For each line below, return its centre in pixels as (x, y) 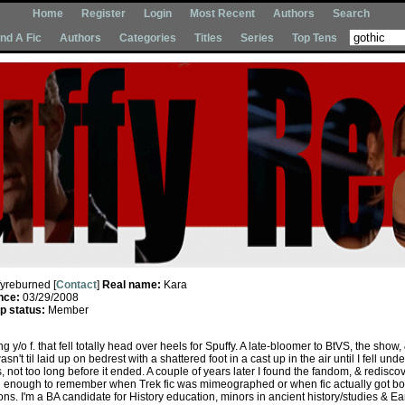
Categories (148, 38)
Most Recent (222, 14)
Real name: (133, 285)
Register (104, 14)
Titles (208, 38)
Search (351, 14)
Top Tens (315, 38)
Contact (76, 285)
